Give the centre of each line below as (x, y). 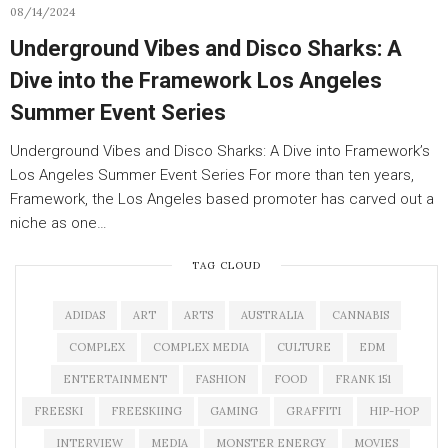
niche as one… (58, 223)
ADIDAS (84, 315)
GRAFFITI (313, 411)
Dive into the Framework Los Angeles (196, 80)
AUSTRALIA (272, 315)
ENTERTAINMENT (114, 379)
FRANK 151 (362, 379)
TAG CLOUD (226, 265)
